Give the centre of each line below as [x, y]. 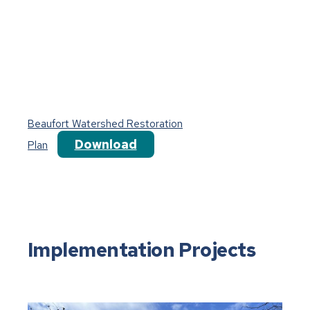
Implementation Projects [142, 249]
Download [106, 144]
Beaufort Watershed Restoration [105, 124]
